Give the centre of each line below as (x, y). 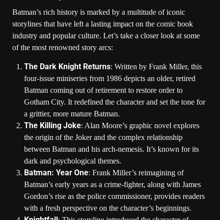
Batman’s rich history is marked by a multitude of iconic (99, 12)
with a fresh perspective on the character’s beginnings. (108, 208)
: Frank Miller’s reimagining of (136, 172)
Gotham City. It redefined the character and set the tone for (115, 102)
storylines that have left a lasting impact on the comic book (103, 24)
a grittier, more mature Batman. (72, 113)
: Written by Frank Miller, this (156, 66)
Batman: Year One (56, 172)
